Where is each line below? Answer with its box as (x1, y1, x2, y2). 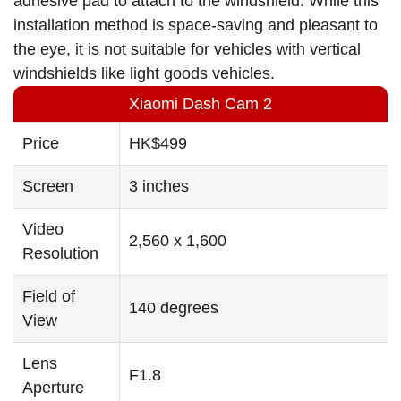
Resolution (22, 244, 98, 263)
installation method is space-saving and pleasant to (13, 16, 378, 35)
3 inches (129, 177, 189, 196)
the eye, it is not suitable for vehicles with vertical (13, 40, 361, 59)
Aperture (22, 379, 84, 397)
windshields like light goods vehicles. (13, 64, 275, 83)
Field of (22, 287, 75, 306)
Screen (22, 177, 73, 196)
